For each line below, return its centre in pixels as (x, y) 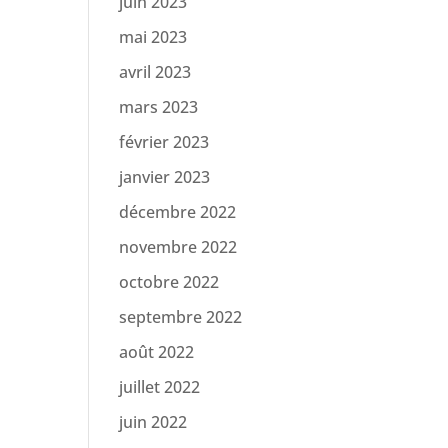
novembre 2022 (178, 247)
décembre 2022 (178, 212)
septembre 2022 (181, 317)
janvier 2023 (165, 177)
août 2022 (157, 352)
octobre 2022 (169, 282)
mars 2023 (159, 107)
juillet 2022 (160, 387)
